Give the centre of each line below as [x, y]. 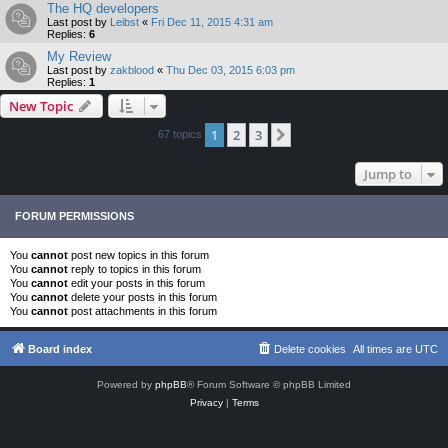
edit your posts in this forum [136, 282]
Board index [60, 349]
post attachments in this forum [142, 310]
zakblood [132, 69]
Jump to [388, 173]
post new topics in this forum [138, 254]
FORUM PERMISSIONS [74, 215]
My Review [79, 56]
